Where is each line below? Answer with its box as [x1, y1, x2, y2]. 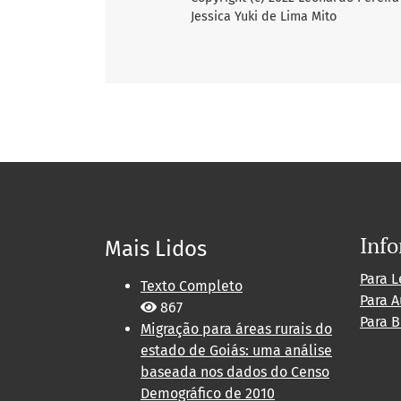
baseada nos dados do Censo [141, 363, 329, 381]
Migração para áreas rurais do [141, 320, 332, 338]
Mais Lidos [105, 236, 207, 262]
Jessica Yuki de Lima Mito [191, 9, 337, 25]
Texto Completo [141, 277, 243, 295]
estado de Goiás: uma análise [141, 342, 332, 360]
